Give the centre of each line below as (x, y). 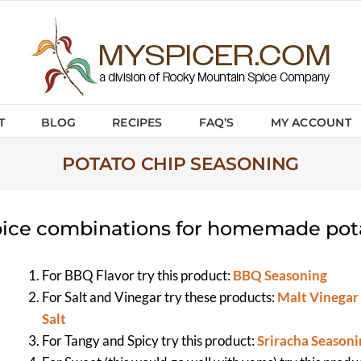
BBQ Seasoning (280, 276)
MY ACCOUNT (311, 122)
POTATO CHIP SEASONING (180, 164)
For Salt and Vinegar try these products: (160, 297)
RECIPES (137, 122)
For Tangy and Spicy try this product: (149, 341)
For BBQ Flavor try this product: (137, 276)
